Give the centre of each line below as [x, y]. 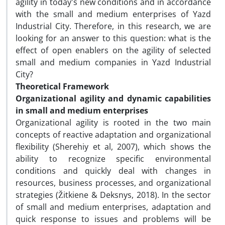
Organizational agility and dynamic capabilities [113, 98]
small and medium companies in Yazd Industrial [113, 62]
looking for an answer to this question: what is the [113, 38]
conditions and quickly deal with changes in [113, 171]
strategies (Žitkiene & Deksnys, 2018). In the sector [113, 195]
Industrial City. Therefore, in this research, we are [113, 26]
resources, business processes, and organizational [113, 183]
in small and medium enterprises [82, 110]
